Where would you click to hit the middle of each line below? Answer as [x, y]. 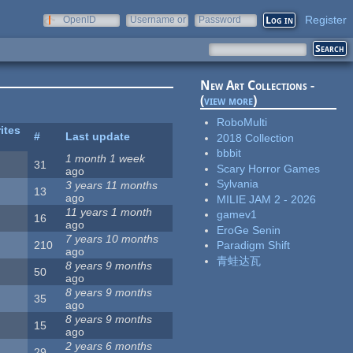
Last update [98, 137]
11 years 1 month [109, 212]
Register [326, 20]
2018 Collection [256, 137]
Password [220, 20]
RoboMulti [242, 123]
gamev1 [237, 215]
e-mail [143, 31]
